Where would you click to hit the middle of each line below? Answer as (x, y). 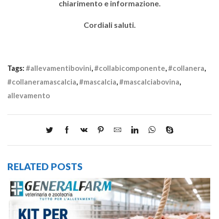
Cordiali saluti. (109, 24)
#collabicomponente (130, 68)
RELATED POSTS (45, 166)
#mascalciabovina (149, 81)
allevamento (29, 95)
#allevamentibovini (59, 68)
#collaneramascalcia (42, 81)
